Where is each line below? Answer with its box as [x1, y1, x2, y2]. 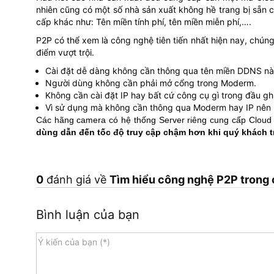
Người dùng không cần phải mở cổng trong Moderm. [45, 78, 256, 89]
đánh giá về [43, 173, 109, 187]
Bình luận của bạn [35, 207, 139, 223]
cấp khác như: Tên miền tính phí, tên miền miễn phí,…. [35, 17, 251, 28]
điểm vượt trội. [35, 47, 94, 58]
